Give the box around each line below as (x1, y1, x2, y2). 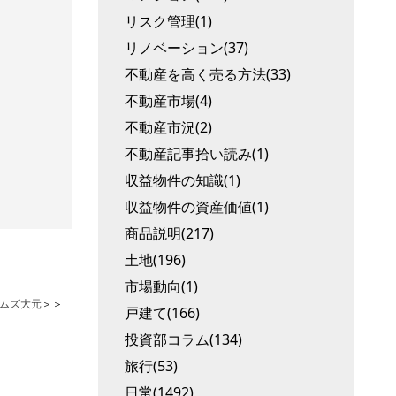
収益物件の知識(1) (125, 171, 240, 190)
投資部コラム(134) (125, 330, 242, 349)
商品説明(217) (125, 224, 214, 243)
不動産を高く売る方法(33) (125, 65, 291, 84)
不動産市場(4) (125, 91, 212, 110)
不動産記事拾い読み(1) (125, 144, 269, 164)
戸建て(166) (125, 303, 200, 323)
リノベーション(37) (125, 38, 248, 57)
